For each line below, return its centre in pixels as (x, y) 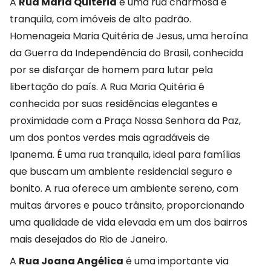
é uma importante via (176, 261)
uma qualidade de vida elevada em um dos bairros (129, 223)
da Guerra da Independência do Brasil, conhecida (126, 53)
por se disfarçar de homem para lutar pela (111, 70)
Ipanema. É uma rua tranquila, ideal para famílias (125, 155)
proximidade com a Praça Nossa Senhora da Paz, (125, 121)
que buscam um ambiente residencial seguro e (121, 172)
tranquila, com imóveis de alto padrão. (100, 19)
